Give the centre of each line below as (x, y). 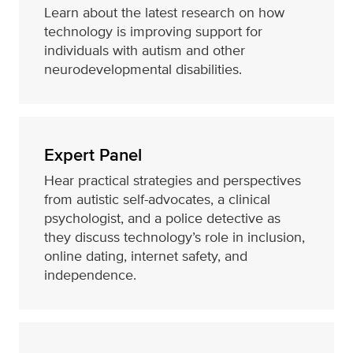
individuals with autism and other (145, 50)
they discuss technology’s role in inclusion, (175, 237)
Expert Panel (93, 155)
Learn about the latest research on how (164, 13)
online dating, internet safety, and (146, 256)
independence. (90, 275)
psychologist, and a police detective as (162, 218)
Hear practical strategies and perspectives (173, 180)
